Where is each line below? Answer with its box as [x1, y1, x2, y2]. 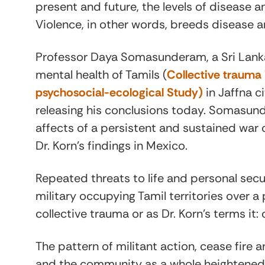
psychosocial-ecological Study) [35, 85, 203, 100]
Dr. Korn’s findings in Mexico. [35, 138, 188, 153]
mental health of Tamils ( [35, 67, 167, 82]
